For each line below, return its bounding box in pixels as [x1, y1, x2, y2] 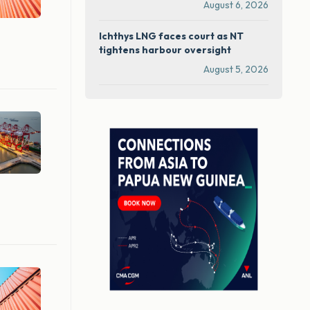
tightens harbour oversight [99, 44, 231, 57]
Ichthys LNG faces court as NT [99, 30, 244, 43]
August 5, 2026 [203, 63, 268, 76]
